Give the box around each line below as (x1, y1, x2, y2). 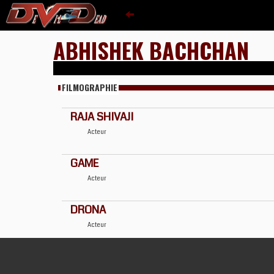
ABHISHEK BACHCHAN (53, 34, 249, 66)
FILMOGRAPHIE (62, 81, 117, 94)
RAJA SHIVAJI (70, 109, 133, 125)
